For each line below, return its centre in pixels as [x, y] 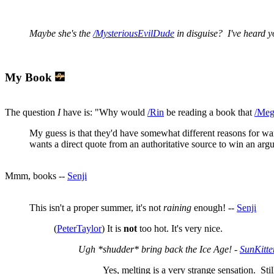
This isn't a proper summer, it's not [96, 208]
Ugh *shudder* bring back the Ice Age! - [159, 249]
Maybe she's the [61, 33]
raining [177, 208]
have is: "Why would [104, 112]
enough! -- [214, 208]
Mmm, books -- [36, 176]
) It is [113, 228]
